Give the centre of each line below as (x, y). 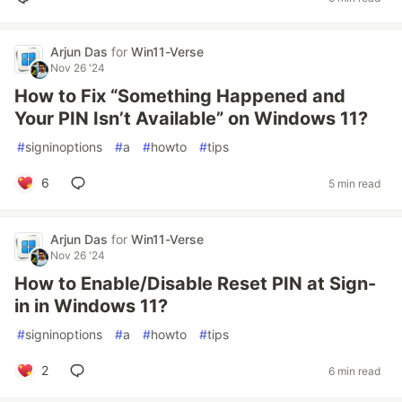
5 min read (354, 183)
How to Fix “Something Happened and (180, 96)
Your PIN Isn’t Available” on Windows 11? (191, 118)
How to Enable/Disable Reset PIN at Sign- (195, 284)
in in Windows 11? (91, 306)
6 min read (354, 371)
